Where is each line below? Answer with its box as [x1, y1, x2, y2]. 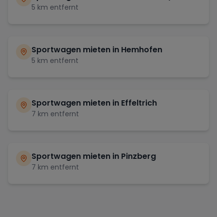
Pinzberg [121, 150, 156, 162]
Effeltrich [121, 97, 157, 108]
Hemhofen [121, 44, 162, 55]
